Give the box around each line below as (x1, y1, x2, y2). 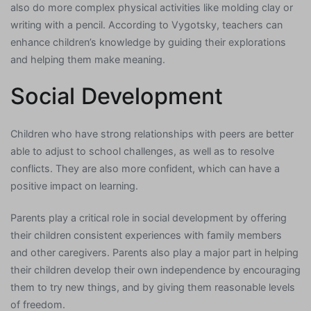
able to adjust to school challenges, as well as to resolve (10, 145, 274, 158)
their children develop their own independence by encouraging (10, 263, 301, 276)
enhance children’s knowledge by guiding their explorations (10, 36, 286, 49)
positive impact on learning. (10, 180, 138, 192)
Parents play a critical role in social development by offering (10, 211, 287, 224)
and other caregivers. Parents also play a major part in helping (10, 246, 299, 258)
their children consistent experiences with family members (10, 228, 282, 241)
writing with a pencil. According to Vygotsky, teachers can (10, 19, 283, 31)
